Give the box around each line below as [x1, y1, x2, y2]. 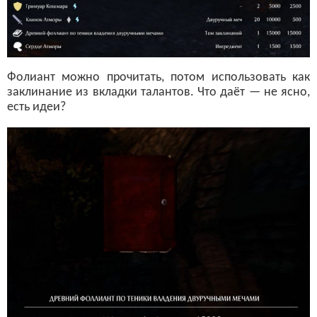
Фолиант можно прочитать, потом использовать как [7, 70, 310, 84]
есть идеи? [7, 100, 66, 114]
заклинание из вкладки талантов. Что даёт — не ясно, [7, 85, 310, 99]
